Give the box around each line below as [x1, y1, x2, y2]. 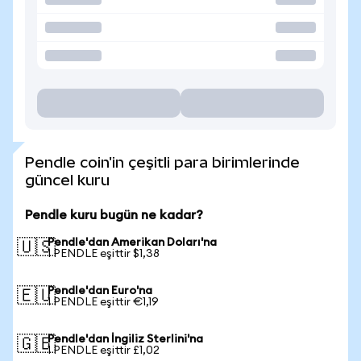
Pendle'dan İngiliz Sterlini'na [48, 334, 203, 345]
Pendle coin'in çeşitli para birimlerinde [25, 154, 300, 171]
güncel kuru [25, 172, 110, 189]
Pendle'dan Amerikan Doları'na [48, 237, 217, 248]
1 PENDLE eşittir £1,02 [48, 345, 160, 356]
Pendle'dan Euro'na [48, 285, 152, 297]
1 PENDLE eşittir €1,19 [48, 297, 159, 308]
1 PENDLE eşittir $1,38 [48, 248, 160, 259]
